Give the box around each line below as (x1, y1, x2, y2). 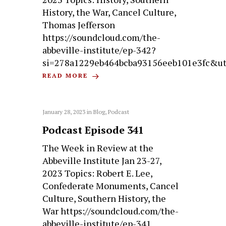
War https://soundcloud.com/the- (42, 204, 179, 217)
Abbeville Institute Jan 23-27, (42, 154, 162, 166)
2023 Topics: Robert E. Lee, (42, 166, 153, 179)
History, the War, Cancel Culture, (42, 6, 177, 19)
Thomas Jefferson (42, 19, 116, 31)
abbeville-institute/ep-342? (42, 44, 156, 56)
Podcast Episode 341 (42, 123, 144, 137)
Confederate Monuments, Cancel (42, 179, 179, 192)
